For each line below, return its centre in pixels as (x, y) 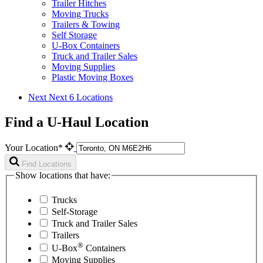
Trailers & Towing (86, 25)
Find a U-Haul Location (77, 122)
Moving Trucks (80, 14)
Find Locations (47, 164)
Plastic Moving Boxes (92, 77)
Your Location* (35, 147)
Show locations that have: (63, 175)
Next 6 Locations (81, 97)
